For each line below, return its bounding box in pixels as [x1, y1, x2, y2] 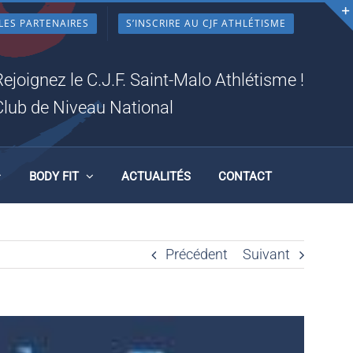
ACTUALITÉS [121, 169, 191, 184]
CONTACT [217, 169, 272, 184]
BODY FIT [28, 169, 79, 184]
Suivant [243, 246, 290, 262]
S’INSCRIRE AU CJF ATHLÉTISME [126, 17, 286, 30]
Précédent [165, 246, 228, 262]
